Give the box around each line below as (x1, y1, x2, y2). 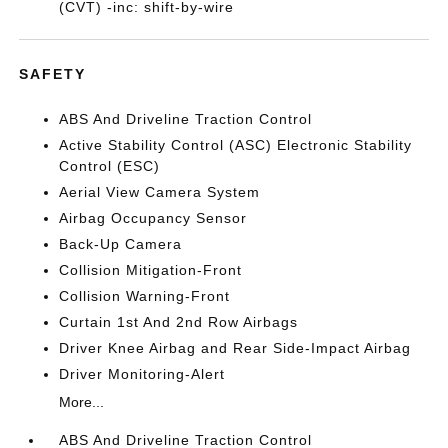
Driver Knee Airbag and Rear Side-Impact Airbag (59, 340, 412, 356)
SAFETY (19, 66, 87, 82)
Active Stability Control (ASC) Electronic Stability (59, 137, 413, 153)
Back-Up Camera (59, 236, 183, 252)
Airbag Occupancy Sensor (59, 210, 248, 226)
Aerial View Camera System (59, 184, 261, 200)
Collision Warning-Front (59, 288, 231, 304)
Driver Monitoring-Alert (59, 366, 226, 382)
